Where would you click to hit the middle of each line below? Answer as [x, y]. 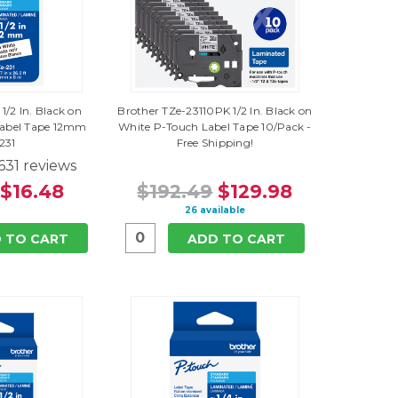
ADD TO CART [236, 239]
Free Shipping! [215, 142]
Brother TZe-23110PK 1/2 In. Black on [215, 110]
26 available [215, 210]
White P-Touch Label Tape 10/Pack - [215, 126]
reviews [48, 165]
